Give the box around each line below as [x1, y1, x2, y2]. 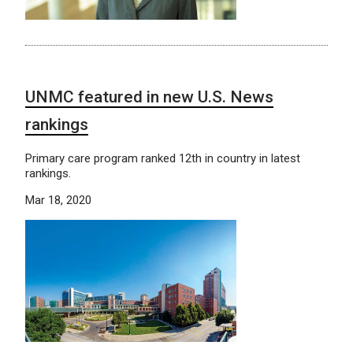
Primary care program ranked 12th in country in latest [25, 151, 300, 166]
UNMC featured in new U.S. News [25, 87, 273, 107]
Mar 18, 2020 [25, 193, 91, 208]
